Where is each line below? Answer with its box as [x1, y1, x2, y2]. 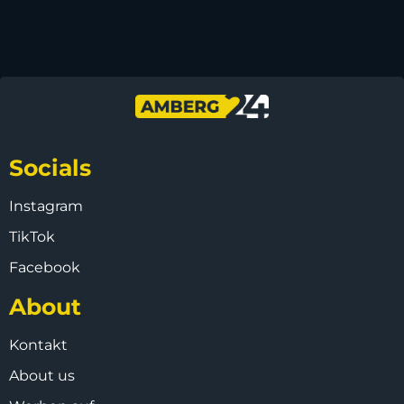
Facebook [9, 258, 80, 276]
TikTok [9, 227, 55, 245]
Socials [9, 153, 91, 181]
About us [9, 366, 75, 384]
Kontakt [9, 335, 68, 353]
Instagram [9, 197, 83, 215]
